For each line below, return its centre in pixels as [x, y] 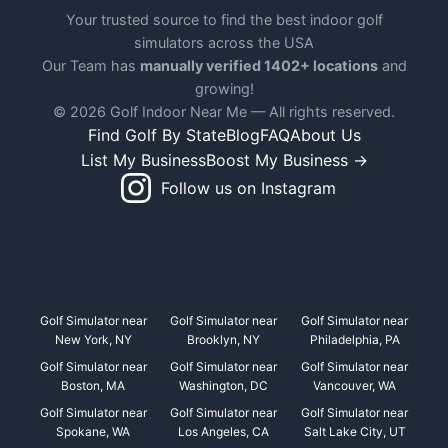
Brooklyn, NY [224, 339]
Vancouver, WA [355, 385]
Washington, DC [224, 385]
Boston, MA [93, 385]
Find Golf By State [156, 135]
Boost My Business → [286, 160]
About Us [325, 135]
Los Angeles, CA [224, 431]
